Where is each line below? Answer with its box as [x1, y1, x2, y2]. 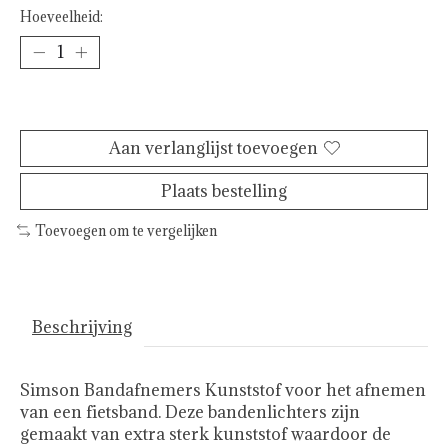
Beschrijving [32, 316, 132, 339]
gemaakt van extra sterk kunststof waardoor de [20, 423, 391, 446]
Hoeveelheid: [20, 7, 103, 26]
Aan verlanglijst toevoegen [108, 136, 318, 159]
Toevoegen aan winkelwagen [111, 94, 337, 117]
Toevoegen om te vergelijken [34, 221, 217, 240]
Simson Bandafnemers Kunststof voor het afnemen [20, 379, 426, 402]
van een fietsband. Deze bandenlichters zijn [20, 401, 360, 424]
